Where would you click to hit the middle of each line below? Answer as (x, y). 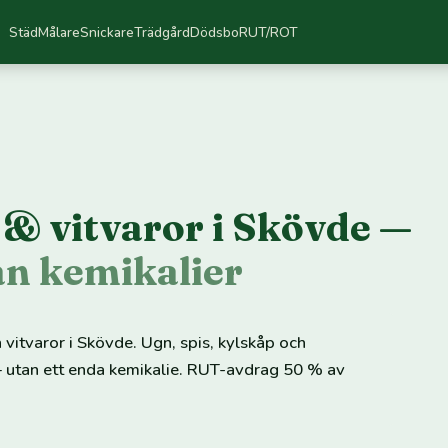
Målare (58, 32)
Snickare (106, 32)
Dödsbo (214, 32)
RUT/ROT (268, 32)
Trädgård (161, 32)
